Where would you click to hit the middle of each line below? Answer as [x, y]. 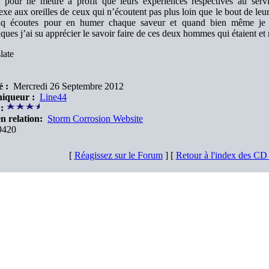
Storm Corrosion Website [95, 119]
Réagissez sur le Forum [118, 155]
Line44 [53, 97]
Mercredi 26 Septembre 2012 [66, 86]
